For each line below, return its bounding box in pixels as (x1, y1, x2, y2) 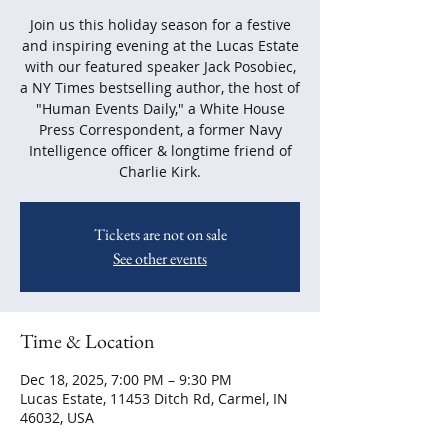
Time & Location (20, 328, 155, 354)
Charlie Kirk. (119, 162, 201, 181)
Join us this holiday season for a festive (29, 15, 291, 34)
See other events (113, 248, 207, 269)
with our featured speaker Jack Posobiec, (24, 57, 296, 76)
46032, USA (20, 408, 94, 427)
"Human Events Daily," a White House (35, 99, 285, 118)
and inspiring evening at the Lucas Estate (21, 36, 299, 55)
